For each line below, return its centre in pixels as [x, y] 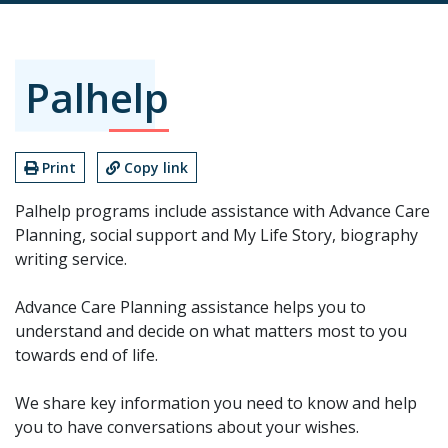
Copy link [156, 167]
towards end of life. [86, 354]
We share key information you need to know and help [216, 402]
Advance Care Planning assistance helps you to [190, 306]
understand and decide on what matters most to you [211, 330]
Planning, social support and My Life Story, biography [216, 234]
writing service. [71, 258]
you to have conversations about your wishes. [187, 426]
